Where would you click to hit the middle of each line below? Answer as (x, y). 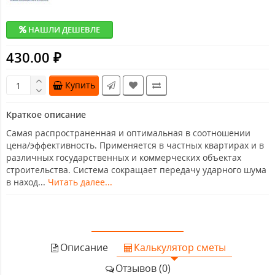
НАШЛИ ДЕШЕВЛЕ (63, 30)
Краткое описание (46, 115)
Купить (80, 85)
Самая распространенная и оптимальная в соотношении (128, 133)
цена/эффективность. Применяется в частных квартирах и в (135, 145)
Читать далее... (80, 182)
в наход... (27, 182)
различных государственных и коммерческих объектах (124, 158)
